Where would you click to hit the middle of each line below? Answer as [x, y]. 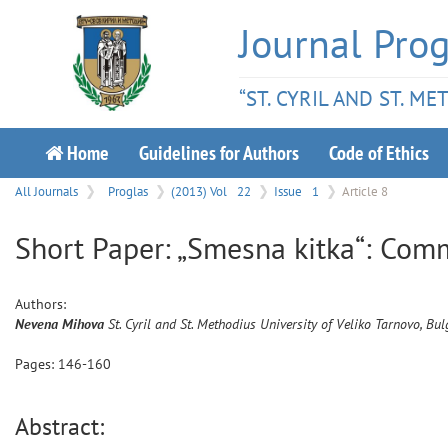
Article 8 [365, 191]
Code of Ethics [379, 152]
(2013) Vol [200, 191]
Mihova [83, 324]
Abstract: [59, 426]
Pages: [36, 364]
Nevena [36, 324]
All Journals [46, 191]
